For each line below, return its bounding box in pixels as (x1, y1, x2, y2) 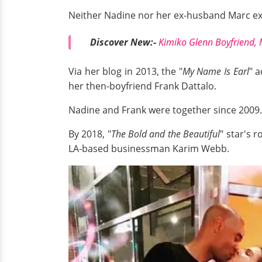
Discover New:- (90, 35, 156, 49)
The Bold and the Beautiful (111, 127, 220, 141)
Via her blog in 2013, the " (68, 65, 182, 78)
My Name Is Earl (182, 65, 249, 78)
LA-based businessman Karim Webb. (68, 142, 229, 156)
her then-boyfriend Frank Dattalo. (68, 80, 216, 93)
